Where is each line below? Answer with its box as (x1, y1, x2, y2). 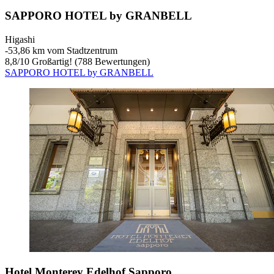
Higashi (5, 34, 35, 45)
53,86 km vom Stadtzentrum (8, 45, 117, 56)
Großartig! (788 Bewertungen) (29, 56, 150, 67)
